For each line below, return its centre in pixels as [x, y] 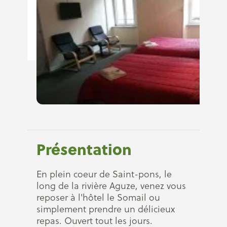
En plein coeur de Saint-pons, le [104, 174]
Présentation [84, 149]
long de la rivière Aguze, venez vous [111, 186]
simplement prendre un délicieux [106, 209]
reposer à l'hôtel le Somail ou [98, 197]
